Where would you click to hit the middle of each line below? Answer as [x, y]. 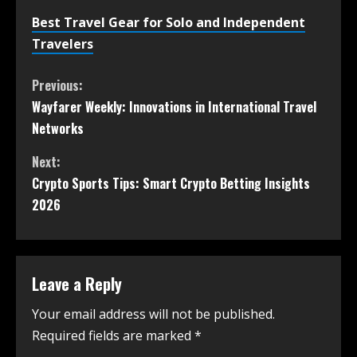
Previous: [57, 86]
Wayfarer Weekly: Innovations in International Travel [174, 107]
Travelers [63, 44]
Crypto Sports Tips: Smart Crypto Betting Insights [171, 184]
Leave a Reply [77, 284]
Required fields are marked [113, 336]
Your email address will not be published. [153, 314]
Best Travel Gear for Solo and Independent [169, 23]
